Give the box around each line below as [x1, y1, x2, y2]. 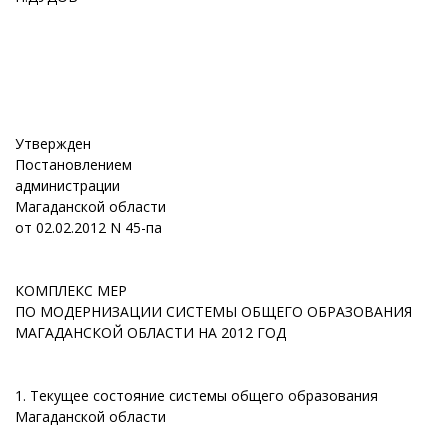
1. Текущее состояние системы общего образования [15, 386, 378, 405]
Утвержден [15, 134, 91, 153]
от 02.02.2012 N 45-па [15, 218, 162, 237]
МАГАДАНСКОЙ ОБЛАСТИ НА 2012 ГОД [15, 323, 286, 342]
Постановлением [15, 155, 132, 174]
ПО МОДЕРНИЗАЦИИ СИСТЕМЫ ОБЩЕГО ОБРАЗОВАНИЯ [15, 302, 412, 321]
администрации [15, 176, 120, 195]
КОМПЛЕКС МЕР [15, 281, 127, 300]
